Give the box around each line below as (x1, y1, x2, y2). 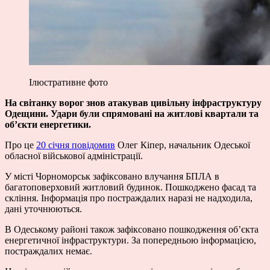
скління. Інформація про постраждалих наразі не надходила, (5, 192, 253, 203)
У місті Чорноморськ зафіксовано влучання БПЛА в (5, 171, 219, 181)
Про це (5, 139, 36, 150)
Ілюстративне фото (29, 77, 108, 87)
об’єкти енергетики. (5, 119, 93, 130)
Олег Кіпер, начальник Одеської (115, 139, 250, 150)
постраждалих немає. (5, 245, 95, 256)
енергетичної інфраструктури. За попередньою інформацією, (5, 234, 256, 245)
